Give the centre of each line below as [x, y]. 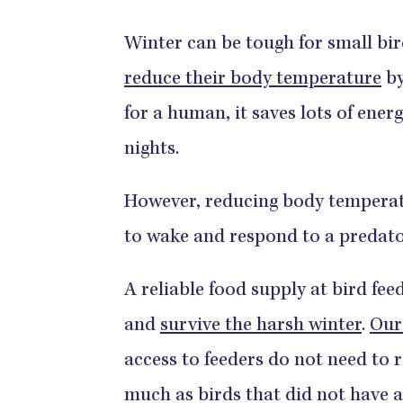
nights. [152, 150]
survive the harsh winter [261, 327]
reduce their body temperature [253, 80]
